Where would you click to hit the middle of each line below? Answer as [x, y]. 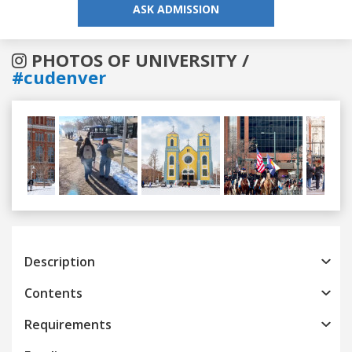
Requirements [68, 324]
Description [60, 261]
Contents [53, 293]
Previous [81, 207]
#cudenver [59, 77]
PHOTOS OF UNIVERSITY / [138, 59]
